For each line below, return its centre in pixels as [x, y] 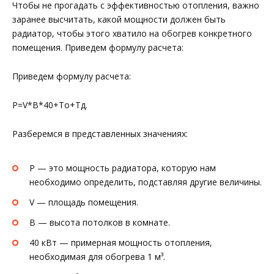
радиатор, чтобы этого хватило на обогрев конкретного [132, 34]
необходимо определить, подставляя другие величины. [146, 182]
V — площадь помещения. [84, 202]
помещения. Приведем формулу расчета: [98, 48]
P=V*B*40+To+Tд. [50, 105]
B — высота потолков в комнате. [100, 222]
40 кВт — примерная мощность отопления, [121, 242]
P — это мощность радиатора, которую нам [123, 168]
